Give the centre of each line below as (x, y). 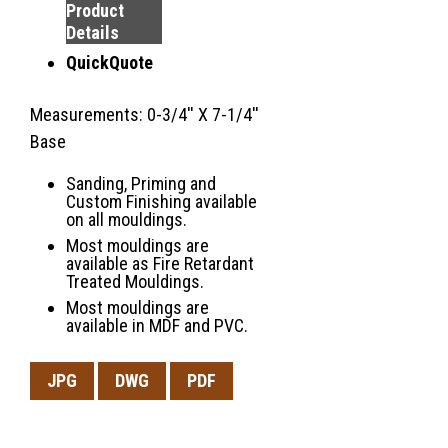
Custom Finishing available (161, 202)
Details (92, 33)
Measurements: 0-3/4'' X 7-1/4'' (144, 115)
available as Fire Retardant (160, 264)
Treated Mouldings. (135, 282)
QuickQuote (109, 63)
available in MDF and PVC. (157, 326)
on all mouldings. (126, 220)
